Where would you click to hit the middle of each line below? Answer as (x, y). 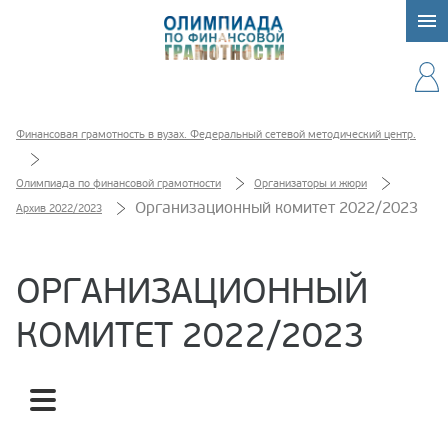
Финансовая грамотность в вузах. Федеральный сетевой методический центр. (216, 134)
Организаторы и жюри (310, 183)
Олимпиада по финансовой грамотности (118, 183)
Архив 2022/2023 (59, 208)
